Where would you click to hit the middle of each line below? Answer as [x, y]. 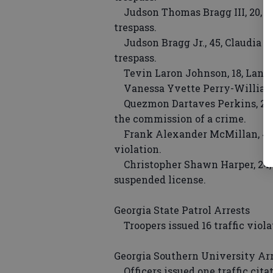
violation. [138, 149]
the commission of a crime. [180, 119]
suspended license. [160, 180]
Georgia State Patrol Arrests [182, 210]
